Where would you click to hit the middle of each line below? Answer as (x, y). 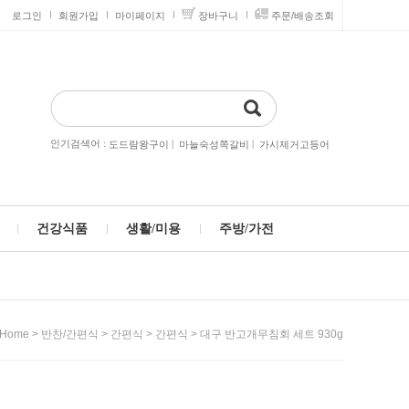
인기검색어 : (79, 143)
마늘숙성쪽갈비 (214, 145)
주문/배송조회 (303, 16)
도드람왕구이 (139, 145)
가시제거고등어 (294, 145)
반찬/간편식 (70, 335)
